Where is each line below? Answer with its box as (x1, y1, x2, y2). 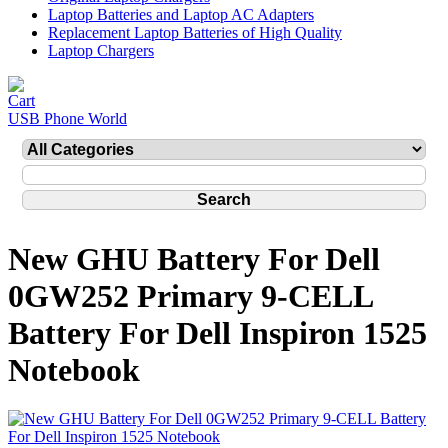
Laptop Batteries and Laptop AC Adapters (48, 6, 314, 23)
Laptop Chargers (48, 42, 154, 59)
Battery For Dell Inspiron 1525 (8, 315, 427, 352)
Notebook (8, 352, 140, 389)
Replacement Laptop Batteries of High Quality (48, 24, 342, 41)
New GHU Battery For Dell (8, 241, 380, 278)
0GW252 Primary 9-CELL (8, 278, 372, 315)
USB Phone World (8, 110, 127, 127)
